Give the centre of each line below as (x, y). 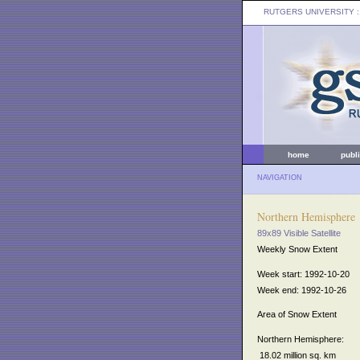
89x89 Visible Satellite (299, 233)
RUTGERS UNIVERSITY (309, 12)
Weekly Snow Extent (297, 249)
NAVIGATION (280, 178)
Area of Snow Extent (297, 315)
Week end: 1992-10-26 (302, 290)
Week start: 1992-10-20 (303, 274)
